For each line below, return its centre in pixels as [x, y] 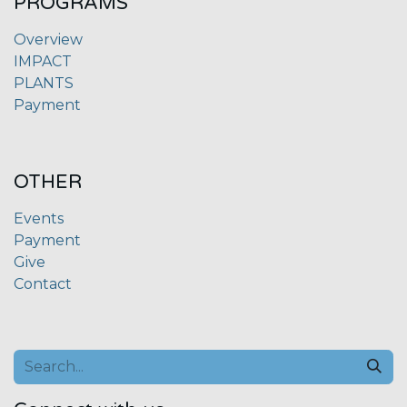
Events [39, 219]
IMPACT [43, 62]
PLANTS [44, 84]
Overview [48, 40]
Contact [43, 284]
